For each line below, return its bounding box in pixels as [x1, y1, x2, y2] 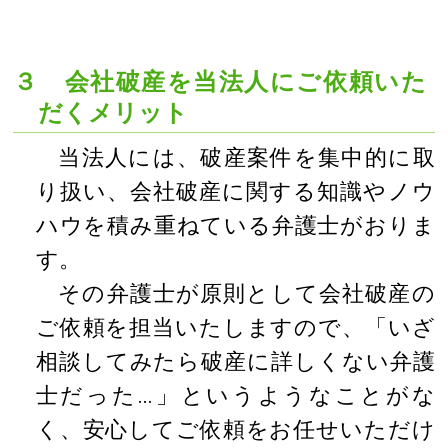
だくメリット [37, 99, 188, 128]
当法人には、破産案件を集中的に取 [58, 143, 435, 170]
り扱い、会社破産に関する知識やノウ [35, 177, 435, 204]
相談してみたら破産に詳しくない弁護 [35, 347, 435, 374]
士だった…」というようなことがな [35, 381, 435, 408]
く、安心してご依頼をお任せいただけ [35, 415, 435, 442]
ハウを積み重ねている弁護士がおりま [35, 211, 435, 238]
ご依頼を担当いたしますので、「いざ [35, 313, 435, 340]
